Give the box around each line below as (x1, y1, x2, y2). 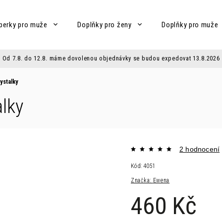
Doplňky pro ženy (77, 20, 132, 29)
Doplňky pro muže (162, 20, 219, 29)
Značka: (131, 177, 153, 184)
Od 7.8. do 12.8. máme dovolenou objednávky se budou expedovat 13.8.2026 (2, 55, 220, 62)
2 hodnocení (179, 145, 220, 153)
